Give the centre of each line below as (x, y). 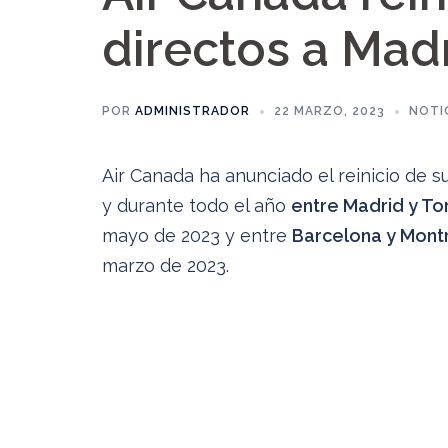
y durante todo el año (196, 205)
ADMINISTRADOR (192, 111)
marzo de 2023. (165, 265)
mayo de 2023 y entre (197, 235)
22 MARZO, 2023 (329, 111)
